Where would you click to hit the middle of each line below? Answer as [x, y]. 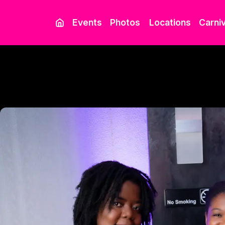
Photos [125, 22]
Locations [170, 22]
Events [87, 22]
